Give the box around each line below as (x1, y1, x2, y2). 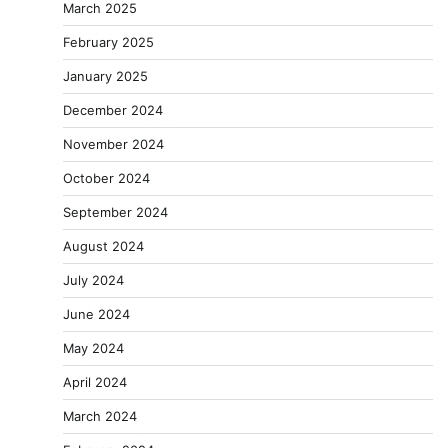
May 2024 (63, 340, 124, 357)
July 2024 (63, 272, 124, 289)
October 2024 (63, 170, 150, 187)
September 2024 (63, 204, 168, 221)
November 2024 (63, 136, 164, 153)
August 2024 (63, 238, 144, 255)
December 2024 (63, 102, 163, 119)
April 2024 (63, 374, 127, 391)
